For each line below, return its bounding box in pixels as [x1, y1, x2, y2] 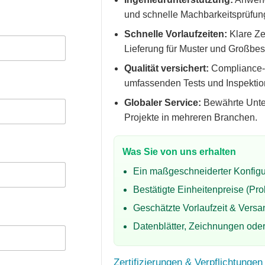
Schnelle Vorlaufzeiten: [124, 29, 228, 39]
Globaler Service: [124, 98, 202, 108]
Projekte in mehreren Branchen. [124, 112, 258, 122]
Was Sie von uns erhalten [122, 147, 237, 157]
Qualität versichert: [124, 63, 209, 73]
